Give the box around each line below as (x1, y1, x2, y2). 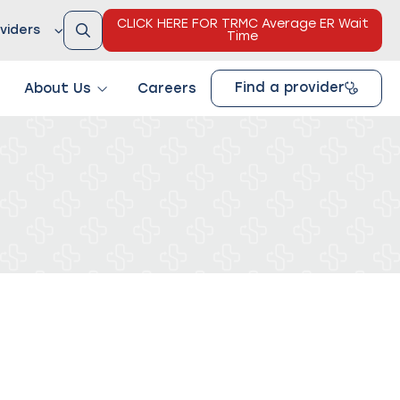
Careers (137, 80, 196, 96)
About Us (24, 80, 91, 96)
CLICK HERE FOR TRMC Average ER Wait (116, 16, 369, 31)
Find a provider (235, 79, 345, 96)
